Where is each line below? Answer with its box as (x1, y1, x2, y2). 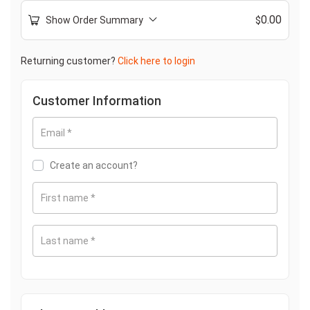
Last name (41, 235, 91, 247)
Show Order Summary (46, 15, 143, 26)
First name (41, 192, 91, 204)
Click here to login (118, 55, 195, 67)
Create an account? (50, 160, 138, 172)
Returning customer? (21, 55, 118, 67)
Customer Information (33, 93, 161, 109)
